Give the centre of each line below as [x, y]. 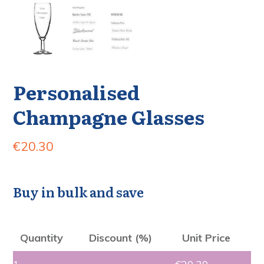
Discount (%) [121, 238]
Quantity [42, 238]
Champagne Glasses [109, 117]
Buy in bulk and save [78, 192]
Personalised [76, 92]
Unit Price [206, 238]
